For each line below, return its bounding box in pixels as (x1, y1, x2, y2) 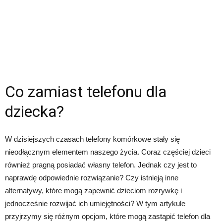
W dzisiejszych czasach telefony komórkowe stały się (5, 134, 180, 143)
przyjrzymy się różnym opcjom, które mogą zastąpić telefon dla (5, 212, 210, 221)
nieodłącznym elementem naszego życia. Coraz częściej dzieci (5, 147, 211, 156)
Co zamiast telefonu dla (5, 82, 166, 101)
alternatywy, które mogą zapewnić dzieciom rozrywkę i (5, 186, 182, 195)
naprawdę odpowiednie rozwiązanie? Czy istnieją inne (5, 173, 178, 182)
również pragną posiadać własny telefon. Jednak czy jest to (5, 160, 197, 169)
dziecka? (5, 102, 64, 121)
